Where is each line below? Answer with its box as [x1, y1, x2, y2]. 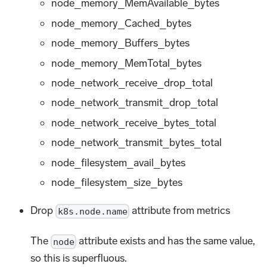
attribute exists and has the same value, [76, 234, 256, 247]
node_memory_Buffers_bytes [51, 36, 190, 50]
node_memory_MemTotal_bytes [51, 56, 202, 70]
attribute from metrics [129, 203, 231, 217]
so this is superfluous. [30, 251, 128, 265]
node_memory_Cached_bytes [51, 16, 192, 30]
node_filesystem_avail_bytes [51, 156, 186, 169]
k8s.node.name [57, 206, 128, 217]
